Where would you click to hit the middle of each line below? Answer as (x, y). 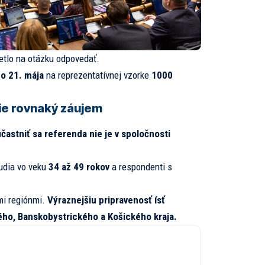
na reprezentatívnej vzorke (97, 75)
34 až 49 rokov (79, 167)
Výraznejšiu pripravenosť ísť (106, 200)
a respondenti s (140, 167)
